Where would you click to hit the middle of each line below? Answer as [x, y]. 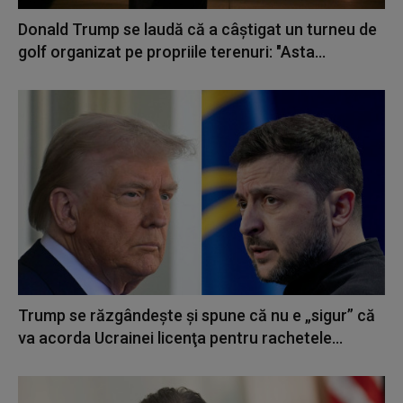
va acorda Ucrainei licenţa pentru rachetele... [180, 338]
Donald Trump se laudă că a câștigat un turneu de [197, 29]
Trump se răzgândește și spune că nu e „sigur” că [197, 316]
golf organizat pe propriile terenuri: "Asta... [172, 51]
